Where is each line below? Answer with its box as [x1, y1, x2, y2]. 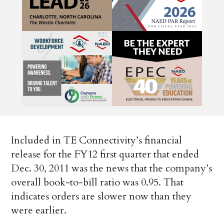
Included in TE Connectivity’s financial [11, 133, 182, 147]
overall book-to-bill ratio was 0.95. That [11, 175, 184, 189]
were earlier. [11, 203, 67, 217]
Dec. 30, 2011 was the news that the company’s [11, 161, 212, 175]
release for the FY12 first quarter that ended [11, 147, 199, 161]
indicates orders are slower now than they [11, 189, 192, 203]
